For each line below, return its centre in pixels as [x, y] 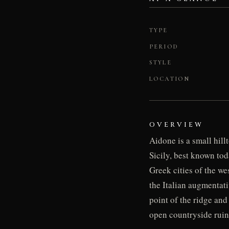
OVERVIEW [177, 124]
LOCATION [170, 78]
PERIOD [164, 46]
